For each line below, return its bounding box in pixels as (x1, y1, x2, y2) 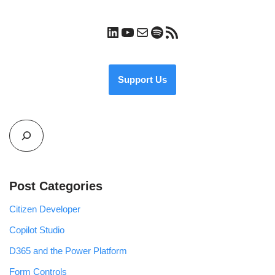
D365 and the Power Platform (9, 245, 127, 256)
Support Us (117, 74, 167, 85)
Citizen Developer (9, 203, 80, 214)
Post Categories (9, 179, 103, 193)
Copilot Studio (9, 224, 64, 235)
